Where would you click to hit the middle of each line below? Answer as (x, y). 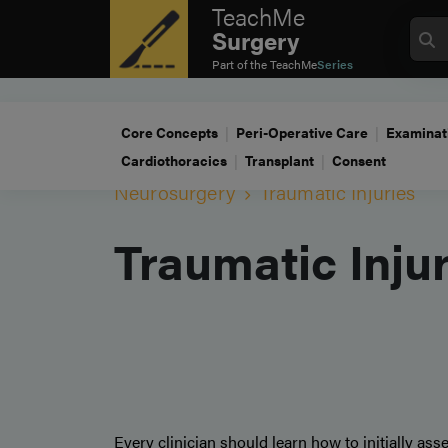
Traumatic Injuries (340, 191)
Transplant (279, 160)
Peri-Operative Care (302, 132)
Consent (359, 160)
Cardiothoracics (174, 160)
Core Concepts (169, 132)
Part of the (241, 64)
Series (335, 64)
